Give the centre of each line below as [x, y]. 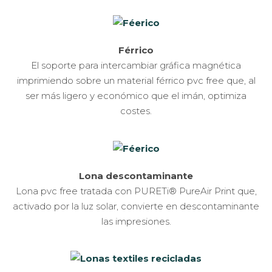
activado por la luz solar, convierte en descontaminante [136, 206]
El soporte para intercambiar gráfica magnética [136, 66]
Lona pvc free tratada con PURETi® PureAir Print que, [136, 191]
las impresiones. [136, 221]
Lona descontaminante [136, 175]
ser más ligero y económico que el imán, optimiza [136, 96]
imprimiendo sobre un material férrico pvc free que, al [136, 81]
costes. [136, 111]
